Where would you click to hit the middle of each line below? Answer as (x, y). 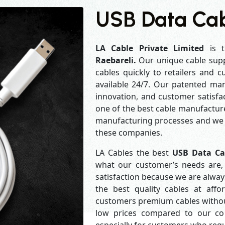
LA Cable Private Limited (150, 48)
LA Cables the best (134, 153)
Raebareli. (117, 60)
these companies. (129, 133)
